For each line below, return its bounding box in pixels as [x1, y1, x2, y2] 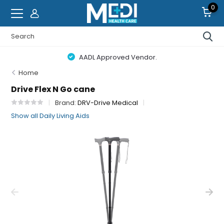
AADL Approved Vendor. [77, 52, 157, 62]
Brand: [55, 98, 78, 107]
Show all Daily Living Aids [11, 111, 90, 120]
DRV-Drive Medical [77, 98, 138, 107]
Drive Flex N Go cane [11, 83, 95, 95]
